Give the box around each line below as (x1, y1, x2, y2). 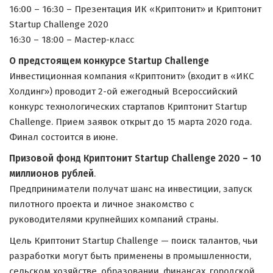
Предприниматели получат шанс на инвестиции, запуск (9, 183, 252, 194)
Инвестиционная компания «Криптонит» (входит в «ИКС (9, 71, 254, 82)
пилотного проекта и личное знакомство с (9, 199, 194, 210)
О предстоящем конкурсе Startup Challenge (9, 55, 209, 66)
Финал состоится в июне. (9, 132, 118, 143)
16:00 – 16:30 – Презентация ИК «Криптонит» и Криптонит (9, 4, 261, 15)
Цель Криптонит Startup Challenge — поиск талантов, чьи (9, 235, 258, 246)
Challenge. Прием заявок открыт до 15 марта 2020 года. (9, 116, 252, 127)
